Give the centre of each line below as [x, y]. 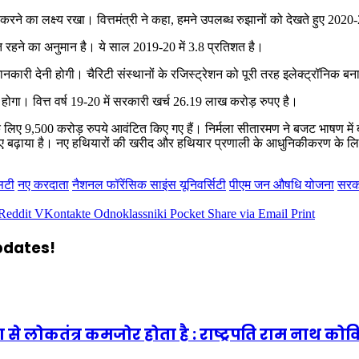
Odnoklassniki [130, 213]
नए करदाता [43, 184]
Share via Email [248, 213]
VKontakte [63, 213]
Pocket [187, 213]
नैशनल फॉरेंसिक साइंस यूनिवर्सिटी [149, 184]
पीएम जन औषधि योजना [282, 184]
